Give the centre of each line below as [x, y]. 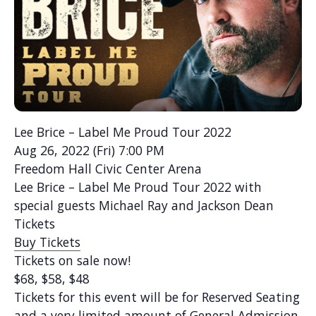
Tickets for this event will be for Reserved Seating [157, 297]
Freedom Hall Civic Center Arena [108, 168]
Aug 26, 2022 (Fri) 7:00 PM [89, 150]
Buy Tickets [47, 242]
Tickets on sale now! [72, 260]
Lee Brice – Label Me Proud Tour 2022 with [138, 187]
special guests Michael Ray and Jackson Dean [144, 205]
